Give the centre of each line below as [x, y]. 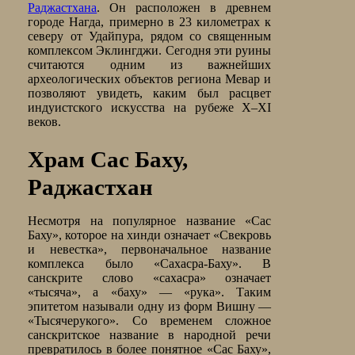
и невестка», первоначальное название [150, 250]
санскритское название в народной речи [150, 335]
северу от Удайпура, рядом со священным [150, 36]
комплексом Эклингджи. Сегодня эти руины [150, 51]
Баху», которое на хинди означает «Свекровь [150, 235]
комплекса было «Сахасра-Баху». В [150, 264]
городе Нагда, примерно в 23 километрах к [150, 22]
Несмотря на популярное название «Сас [150, 221]
